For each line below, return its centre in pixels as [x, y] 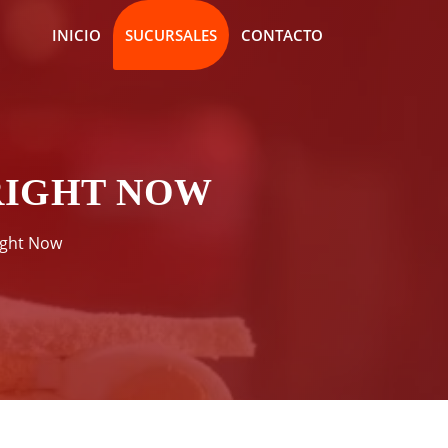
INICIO [76, 35]
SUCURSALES [170, 35]
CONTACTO [281, 35]
